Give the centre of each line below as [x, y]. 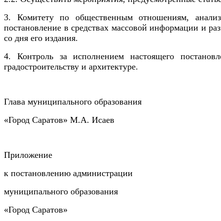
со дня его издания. [41, 38]
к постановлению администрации [68, 173]
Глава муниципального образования [73, 102]
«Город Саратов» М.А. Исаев [59, 120]
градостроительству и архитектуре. [71, 67]
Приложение [28, 155]
